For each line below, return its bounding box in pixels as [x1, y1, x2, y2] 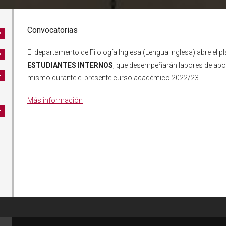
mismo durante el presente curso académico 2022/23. [27, 74, 200, 82]
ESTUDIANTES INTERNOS [27, 61, 113, 69]
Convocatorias [27, 25, 78, 35]
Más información [27, 96, 83, 104]
